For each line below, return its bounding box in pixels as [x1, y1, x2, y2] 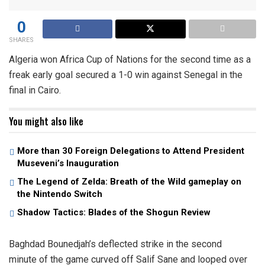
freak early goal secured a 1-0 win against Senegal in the [9, 69, 243, 81]
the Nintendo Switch [17, 189, 102, 200]
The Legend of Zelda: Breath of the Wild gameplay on [17, 176, 241, 188]
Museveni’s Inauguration [17, 158, 119, 169]
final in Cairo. [9, 85, 61, 96]
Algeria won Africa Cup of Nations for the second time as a [9, 54, 251, 66]
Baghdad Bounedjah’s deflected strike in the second [9, 238, 222, 250]
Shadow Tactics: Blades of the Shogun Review [17, 207, 211, 218]
